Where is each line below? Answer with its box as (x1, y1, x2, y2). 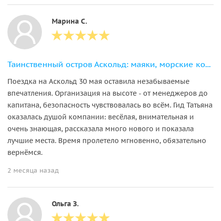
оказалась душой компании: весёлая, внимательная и (7, 112, 194, 121)
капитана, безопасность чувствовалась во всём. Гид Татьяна (7, 100, 213, 110)
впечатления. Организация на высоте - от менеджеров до (7, 88, 208, 98)
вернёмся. (7, 147, 42, 157)
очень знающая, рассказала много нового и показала (7, 124, 194, 133)
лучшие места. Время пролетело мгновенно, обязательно (7, 136, 206, 145)
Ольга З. (52, 199, 79, 208)
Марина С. (52, 16, 87, 26)
